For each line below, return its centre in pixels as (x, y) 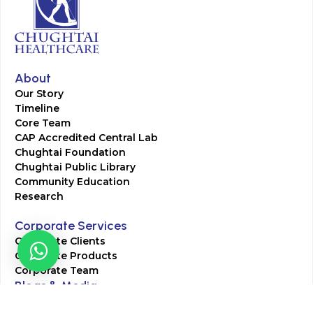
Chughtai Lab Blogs (66, 301)
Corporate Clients (60, 241)
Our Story (39, 94)
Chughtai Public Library (75, 167)
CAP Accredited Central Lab (86, 138)
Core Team (43, 123)
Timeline (37, 108)
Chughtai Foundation (70, 152)
